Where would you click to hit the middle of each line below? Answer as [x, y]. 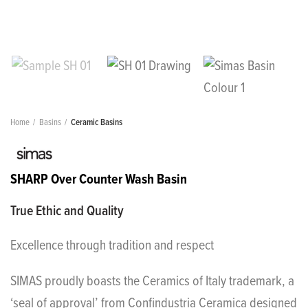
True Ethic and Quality [67, 212]
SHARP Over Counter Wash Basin [99, 180]
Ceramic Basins [97, 123]
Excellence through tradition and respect [112, 246]
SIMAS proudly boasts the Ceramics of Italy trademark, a [152, 282]
